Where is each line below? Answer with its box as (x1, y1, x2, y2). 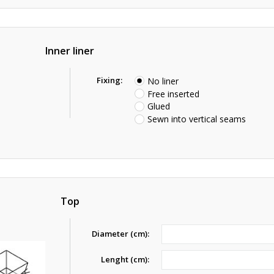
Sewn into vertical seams (147, 113, 246, 125)
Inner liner (45, 44, 95, 57)
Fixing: (97, 75, 123, 86)
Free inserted (147, 87, 200, 100)
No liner (147, 75, 179, 87)
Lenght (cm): (101, 254, 150, 265)
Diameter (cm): (92, 228, 150, 239)
